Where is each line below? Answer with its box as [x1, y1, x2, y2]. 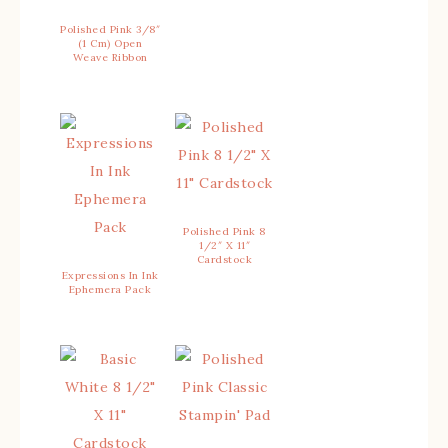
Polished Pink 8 [183, 225, 266, 239]
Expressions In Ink [61, 269, 159, 283]
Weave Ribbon [72, 51, 148, 65]
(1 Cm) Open [77, 37, 143, 51]
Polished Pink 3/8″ [60, 23, 160, 37]
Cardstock [196, 253, 253, 267]
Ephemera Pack [68, 283, 152, 297]
